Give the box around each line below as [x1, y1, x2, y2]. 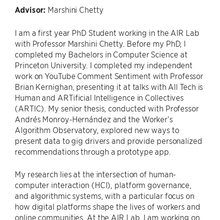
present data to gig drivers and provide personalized [15, 136, 202, 145]
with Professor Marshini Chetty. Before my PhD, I [15, 38, 186, 48]
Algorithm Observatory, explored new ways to [15, 125, 179, 135]
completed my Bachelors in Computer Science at [15, 49, 188, 59]
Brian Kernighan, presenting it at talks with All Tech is [15, 82, 203, 91]
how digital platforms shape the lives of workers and [15, 201, 200, 211]
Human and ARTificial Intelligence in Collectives [15, 92, 184, 102]
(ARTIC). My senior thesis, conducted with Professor [15, 103, 199, 113]
